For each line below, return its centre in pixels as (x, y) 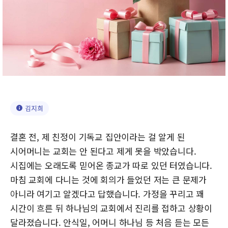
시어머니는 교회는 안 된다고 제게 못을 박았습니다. (103, 151)
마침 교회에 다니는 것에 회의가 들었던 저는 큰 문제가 (108, 179)
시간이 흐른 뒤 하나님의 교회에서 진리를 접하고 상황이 (111, 208)
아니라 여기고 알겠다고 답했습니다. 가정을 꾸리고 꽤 (107, 193)
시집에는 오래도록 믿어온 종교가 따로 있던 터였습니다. (111, 165)
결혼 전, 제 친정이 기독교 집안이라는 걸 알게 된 (98, 136)
